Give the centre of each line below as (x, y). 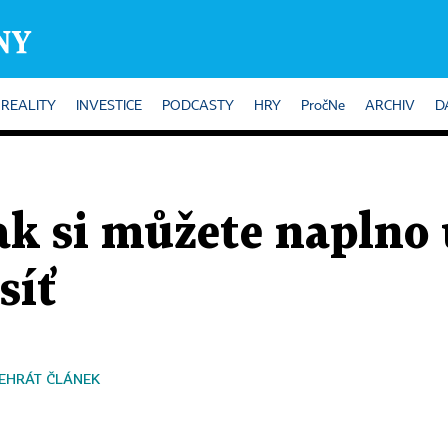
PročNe (323, 106)
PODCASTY (198, 106)
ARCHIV (390, 106)
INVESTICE (109, 106)
